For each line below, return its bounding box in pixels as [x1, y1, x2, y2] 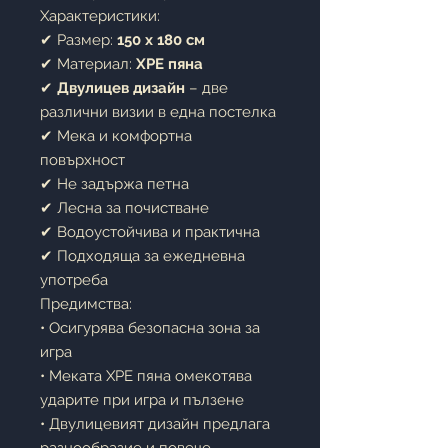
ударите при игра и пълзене [40, 391, 244, 409]
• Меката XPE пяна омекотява [40, 367, 252, 385]
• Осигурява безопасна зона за [40, 319, 260, 337]
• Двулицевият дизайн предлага [40, 415, 270, 433]
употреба [40, 271, 108, 289]
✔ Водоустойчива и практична [40, 223, 260, 241]
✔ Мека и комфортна [40, 127, 192, 145]
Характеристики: [40, 7, 160, 25]
